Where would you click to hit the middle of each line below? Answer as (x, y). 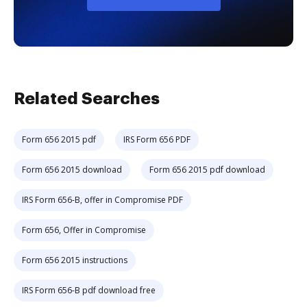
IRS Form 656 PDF (157, 139)
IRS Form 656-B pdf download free (89, 290)
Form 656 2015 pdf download (207, 169)
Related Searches (87, 98)
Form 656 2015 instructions (75, 260)
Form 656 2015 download (72, 169)
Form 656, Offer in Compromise (84, 230)
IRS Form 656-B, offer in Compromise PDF (102, 199)
